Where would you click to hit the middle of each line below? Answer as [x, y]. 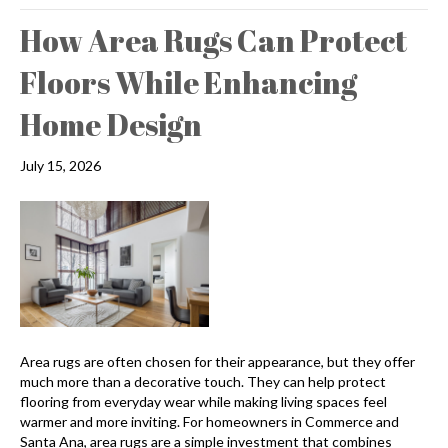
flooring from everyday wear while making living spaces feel [203, 402]
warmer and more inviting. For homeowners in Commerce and [209, 422]
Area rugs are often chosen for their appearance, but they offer [217, 362]
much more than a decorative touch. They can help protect [203, 382]
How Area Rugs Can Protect [213, 41]
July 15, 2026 [60, 166]
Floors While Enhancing [188, 83]
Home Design [111, 125]
